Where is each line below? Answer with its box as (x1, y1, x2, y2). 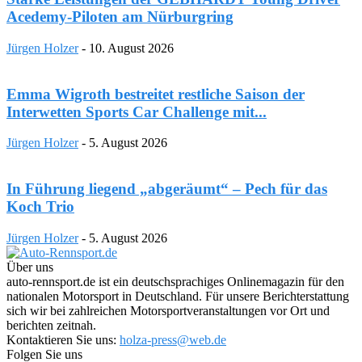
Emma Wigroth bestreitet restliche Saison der (6, 85, 305, 103)
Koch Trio (6, 197, 74, 215)
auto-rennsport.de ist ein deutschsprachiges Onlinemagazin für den (6, 274, 344, 288)
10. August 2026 (89, 40, 174, 55)
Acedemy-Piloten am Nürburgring (6, 8, 234, 26)
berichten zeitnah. (6, 318, 96, 332)
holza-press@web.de (120, 332, 226, 347)
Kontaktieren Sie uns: (6, 332, 120, 347)
